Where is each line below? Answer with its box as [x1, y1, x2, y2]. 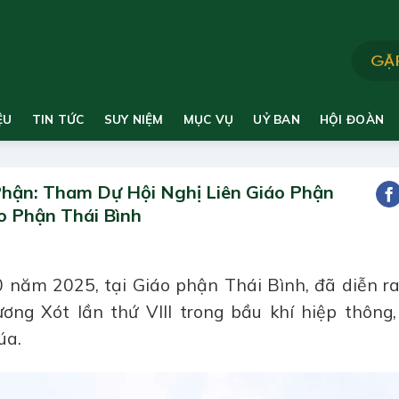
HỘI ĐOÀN [319, 111, 385, 126]
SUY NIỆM [103, 111, 164, 126]
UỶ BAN [253, 111, 300, 126]
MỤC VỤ [183, 111, 234, 126]
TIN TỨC [31, 111, 85, 126]
